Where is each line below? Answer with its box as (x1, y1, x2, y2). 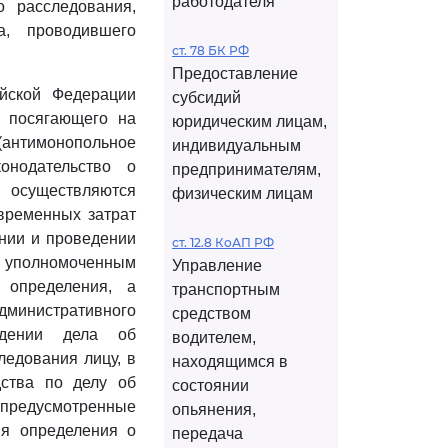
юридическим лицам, (172, 113, 327, 130)
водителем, (172, 329, 256, 346)
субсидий (172, 89, 241, 106)
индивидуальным (172, 137, 301, 154)
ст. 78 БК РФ (172, 43, 249, 58)
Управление (172, 257, 262, 274)
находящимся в (172, 353, 288, 370)
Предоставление (172, 65, 298, 82)
